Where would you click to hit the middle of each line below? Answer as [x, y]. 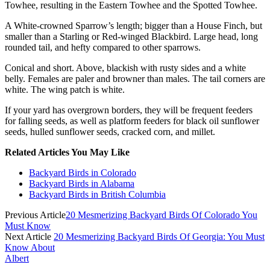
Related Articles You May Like [67, 152]
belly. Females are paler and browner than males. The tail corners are [135, 78]
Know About [30, 247]
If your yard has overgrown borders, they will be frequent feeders [129, 110]
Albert [17, 258]
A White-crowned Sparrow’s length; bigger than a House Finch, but [133, 25]
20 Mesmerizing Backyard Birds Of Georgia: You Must [159, 236]
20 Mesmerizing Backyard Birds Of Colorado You [162, 215]
